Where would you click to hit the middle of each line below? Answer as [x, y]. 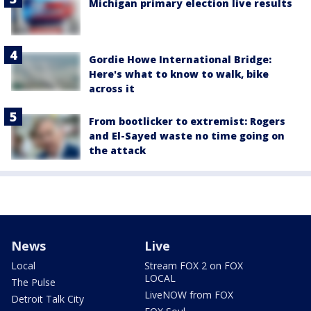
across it [112, 88]
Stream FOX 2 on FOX [194, 266]
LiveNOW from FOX [189, 295]
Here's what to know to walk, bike [179, 74]
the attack [117, 150]
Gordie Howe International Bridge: [180, 59]
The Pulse [33, 283]
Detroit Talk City [48, 299]
